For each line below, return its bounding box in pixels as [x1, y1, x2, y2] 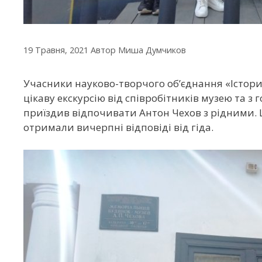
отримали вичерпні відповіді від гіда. [23, 120, 213, 134]
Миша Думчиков [118, 44, 186, 56]
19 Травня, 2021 [23, 44, 88, 56]
